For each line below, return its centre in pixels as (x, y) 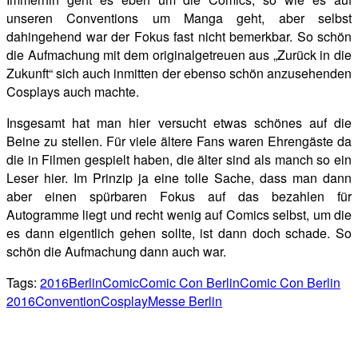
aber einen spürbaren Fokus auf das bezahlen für (179, 196)
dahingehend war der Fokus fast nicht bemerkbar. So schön (179, 36)
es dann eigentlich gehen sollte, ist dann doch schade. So (179, 233)
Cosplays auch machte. (73, 91)
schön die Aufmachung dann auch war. (116, 251)
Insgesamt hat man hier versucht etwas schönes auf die (179, 122)
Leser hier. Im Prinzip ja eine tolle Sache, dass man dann (179, 177)
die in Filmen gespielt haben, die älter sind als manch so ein (179, 159)
